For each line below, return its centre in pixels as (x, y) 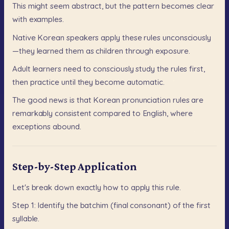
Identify (51, 205)
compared (112, 113)
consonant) (150, 205)
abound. (67, 126)
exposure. (173, 51)
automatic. (145, 82)
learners (47, 68)
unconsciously (187, 37)
